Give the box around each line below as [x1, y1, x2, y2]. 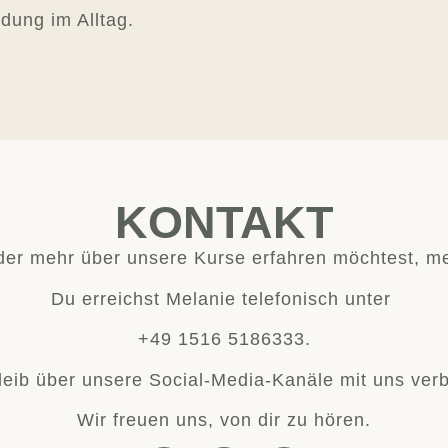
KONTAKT [115, 197, 333, 249]
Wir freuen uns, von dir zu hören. [77, 410, 371, 431]
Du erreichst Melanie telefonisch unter [51, 288, 397, 309]
